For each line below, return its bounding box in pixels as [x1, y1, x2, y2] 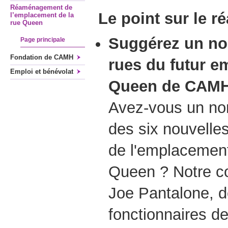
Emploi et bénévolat [10, 68, 73, 75]
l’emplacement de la [10, 11, 74, 19]
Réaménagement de [10, 4, 72, 11]
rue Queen [10, 19, 43, 26]
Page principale [20, 37, 65, 43]
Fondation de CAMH [10, 53, 73, 61]
